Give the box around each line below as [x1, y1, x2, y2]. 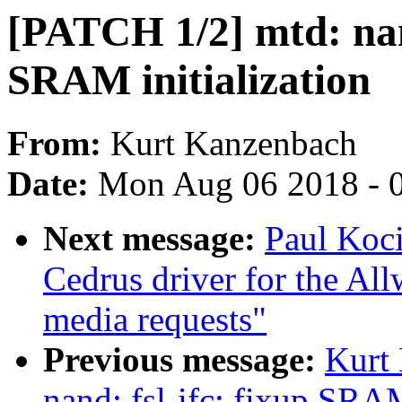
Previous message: [43, 340, 325, 380]
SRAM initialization [7, 57, 371, 103]
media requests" [43, 300, 267, 339]
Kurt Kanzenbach [110, 124, 357, 163]
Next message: [43, 219, 265, 258]
